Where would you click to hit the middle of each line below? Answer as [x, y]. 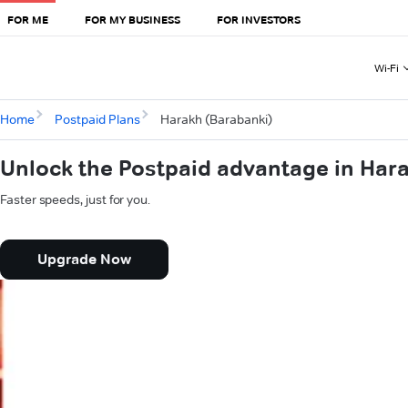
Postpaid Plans [97, 120]
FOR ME [28, 19]
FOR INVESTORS [259, 19]
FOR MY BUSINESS [133, 19]
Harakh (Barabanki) [216, 120]
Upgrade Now [84, 260]
